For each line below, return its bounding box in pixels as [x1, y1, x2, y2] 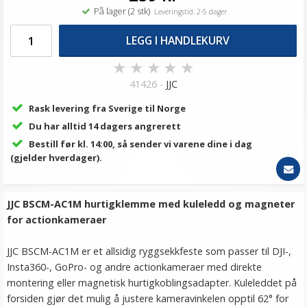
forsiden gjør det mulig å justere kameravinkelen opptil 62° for [7, 292, 288, 305]
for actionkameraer [7, 213, 106, 226]
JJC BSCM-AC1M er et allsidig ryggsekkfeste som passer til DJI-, [7, 245, 291, 258]
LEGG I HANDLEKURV [126, 32, 230, 48]
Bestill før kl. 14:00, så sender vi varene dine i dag [28, 138, 252, 150]
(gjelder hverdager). [10, 151, 102, 164]
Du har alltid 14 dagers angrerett [28, 120, 181, 132]
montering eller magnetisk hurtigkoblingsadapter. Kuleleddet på [7, 276, 297, 289]
